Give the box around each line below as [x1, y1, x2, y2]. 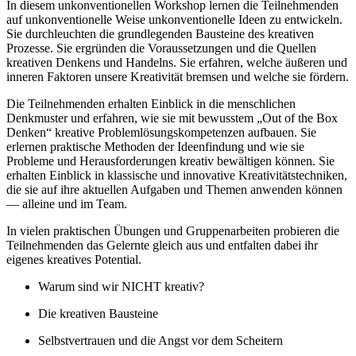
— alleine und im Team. [6, 196, 127, 211]
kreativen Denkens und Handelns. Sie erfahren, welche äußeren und [6, 55, 347, 69]
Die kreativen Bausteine [38, 306, 158, 320]
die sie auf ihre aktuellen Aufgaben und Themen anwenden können [6, 182, 342, 196]
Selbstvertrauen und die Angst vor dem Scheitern [38, 333, 283, 347]
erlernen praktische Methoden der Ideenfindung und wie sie [6, 139, 304, 153]
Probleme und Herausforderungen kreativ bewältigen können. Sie [6, 153, 335, 168]
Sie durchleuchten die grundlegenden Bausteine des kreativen [6, 26, 314, 41]
